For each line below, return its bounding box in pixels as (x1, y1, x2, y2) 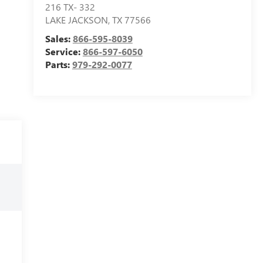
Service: (45, 45, 83, 58)
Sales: (45, 32, 73, 45)
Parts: (45, 58, 72, 71)
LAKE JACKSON (45, 14, 108, 26)
